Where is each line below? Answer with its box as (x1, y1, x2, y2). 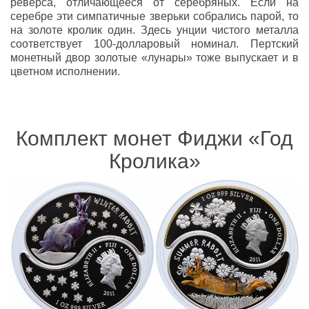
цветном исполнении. (10, 66, 120, 78)
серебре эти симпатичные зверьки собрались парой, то (10, 10, 299, 23)
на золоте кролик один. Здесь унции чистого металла (10, 24, 299, 37)
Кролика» (108, 150, 201, 173)
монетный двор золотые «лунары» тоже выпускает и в (10, 52, 299, 64)
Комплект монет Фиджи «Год (16, 127, 293, 150)
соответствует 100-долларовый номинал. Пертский (10, 38, 299, 50)
